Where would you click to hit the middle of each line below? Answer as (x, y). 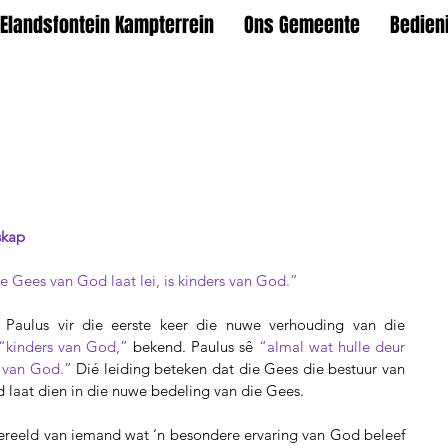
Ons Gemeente (302, 25)
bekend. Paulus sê (196, 346)
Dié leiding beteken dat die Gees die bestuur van (238, 368)
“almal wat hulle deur (332, 346)
